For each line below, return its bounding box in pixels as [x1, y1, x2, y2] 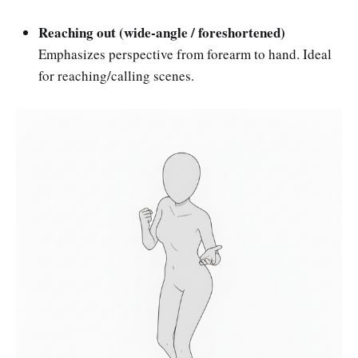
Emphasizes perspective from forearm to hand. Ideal [38, 45, 332, 64]
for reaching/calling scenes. [38, 66, 194, 86]
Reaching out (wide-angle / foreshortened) [38, 22, 285, 43]
